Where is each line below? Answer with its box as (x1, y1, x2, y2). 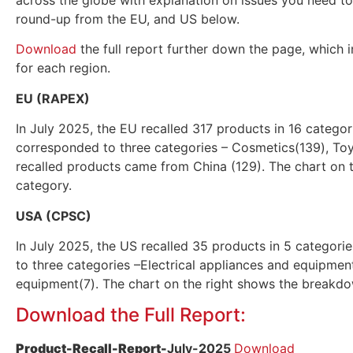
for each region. (16, 60, 110, 76)
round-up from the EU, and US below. (16, 11, 240, 27)
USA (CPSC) (16, 207, 91, 224)
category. (16, 177, 72, 194)
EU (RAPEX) (16, 90, 90, 106)
